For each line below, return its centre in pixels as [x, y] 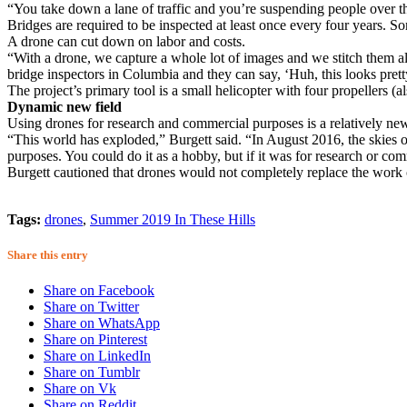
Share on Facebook [99, 291]
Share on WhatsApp [102, 323]
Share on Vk [80, 389]
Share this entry [48, 254]
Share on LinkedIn [97, 356]
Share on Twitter [91, 307]
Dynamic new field [65, 106]
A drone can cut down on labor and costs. [126, 41]
